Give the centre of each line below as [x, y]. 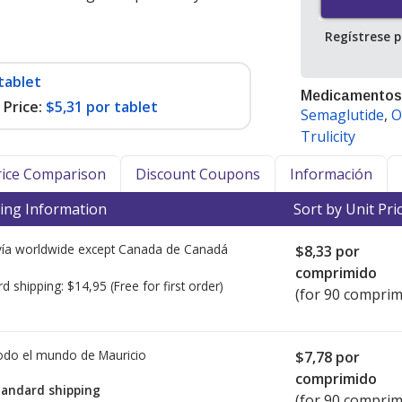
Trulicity [328, 137]
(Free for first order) [167, 285]
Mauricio [122, 355]
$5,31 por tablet [102, 107]
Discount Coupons [198, 174]
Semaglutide [342, 115]
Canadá [206, 249]
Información [331, 174]
